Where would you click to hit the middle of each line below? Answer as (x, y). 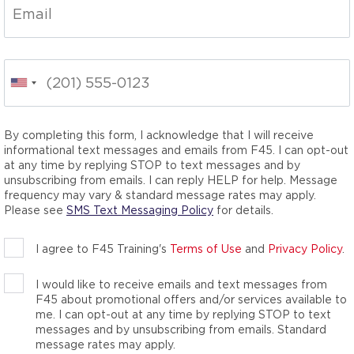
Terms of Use (206, 249)
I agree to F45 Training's (103, 249)
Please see (35, 210)
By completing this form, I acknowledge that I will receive (159, 135)
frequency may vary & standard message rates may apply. (160, 195)
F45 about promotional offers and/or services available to (191, 299)
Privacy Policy (305, 249)
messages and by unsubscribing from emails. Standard (181, 329)
